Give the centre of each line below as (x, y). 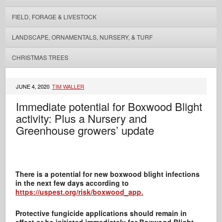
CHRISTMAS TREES (40, 57)
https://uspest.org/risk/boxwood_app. (80, 192)
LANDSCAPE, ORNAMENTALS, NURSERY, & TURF (82, 37)
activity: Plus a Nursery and (82, 118)
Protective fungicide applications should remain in (101, 213)
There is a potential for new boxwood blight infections (108, 174)
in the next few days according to (72, 183)
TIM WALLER (68, 86)
